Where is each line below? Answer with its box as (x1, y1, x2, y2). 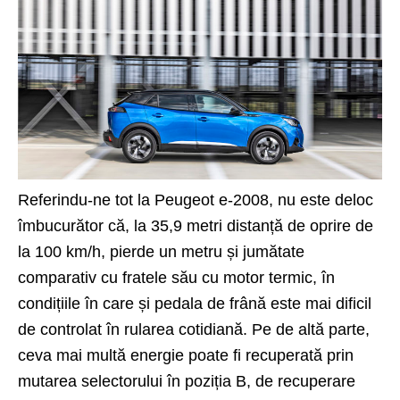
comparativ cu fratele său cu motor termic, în (18, 268, 335, 287)
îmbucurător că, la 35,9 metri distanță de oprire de (18, 216, 373, 235)
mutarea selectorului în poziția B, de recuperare (18, 371, 355, 390)
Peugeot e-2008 (154, 190, 269, 209)
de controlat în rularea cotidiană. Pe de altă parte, (18, 320, 370, 338)
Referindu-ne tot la (18, 190, 154, 209)
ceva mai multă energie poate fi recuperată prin (18, 346, 354, 364)
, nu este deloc (269, 190, 373, 209)
